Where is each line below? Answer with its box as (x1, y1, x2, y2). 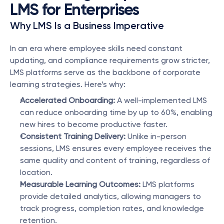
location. (20, 167, 52, 177)
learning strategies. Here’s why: (10, 79, 125, 89)
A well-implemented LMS (115, 95, 207, 105)
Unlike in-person (125, 131, 186, 141)
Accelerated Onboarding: (20, 95, 115, 105)
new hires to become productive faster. (20, 119, 167, 129)
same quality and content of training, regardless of (20, 155, 210, 165)
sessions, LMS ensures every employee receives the (20, 143, 211, 153)
